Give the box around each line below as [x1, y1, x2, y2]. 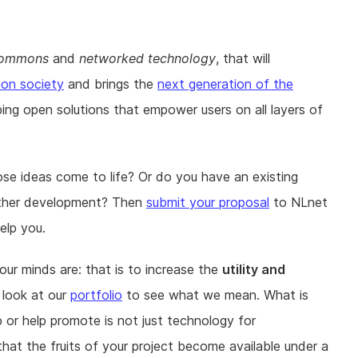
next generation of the [157, 76, 293, 93]
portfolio [70, 287, 122, 304]
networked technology [79, 50, 216, 67]
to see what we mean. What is [122, 287, 308, 304]
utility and [222, 261, 285, 278]
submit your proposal [146, 194, 269, 211]
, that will [216, 50, 270, 67]
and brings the [64, 76, 157, 93]
